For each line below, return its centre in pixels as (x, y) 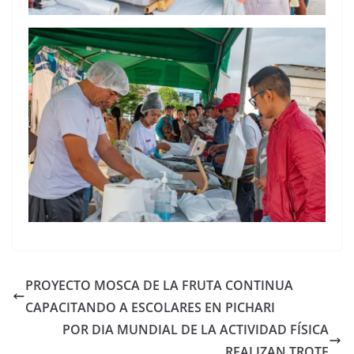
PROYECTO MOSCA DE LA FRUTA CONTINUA (159, 286)
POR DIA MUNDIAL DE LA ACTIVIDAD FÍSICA (196, 330)
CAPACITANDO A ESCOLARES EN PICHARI (150, 308)
